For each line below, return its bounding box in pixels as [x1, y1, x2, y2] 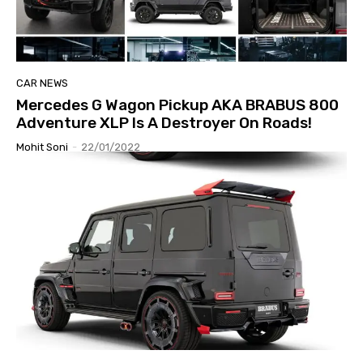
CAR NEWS [16, 76, 68, 89]
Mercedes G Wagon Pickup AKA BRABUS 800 [16, 95, 339, 114]
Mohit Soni [16, 140, 68, 153]
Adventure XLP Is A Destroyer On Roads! [16, 113, 312, 132]
